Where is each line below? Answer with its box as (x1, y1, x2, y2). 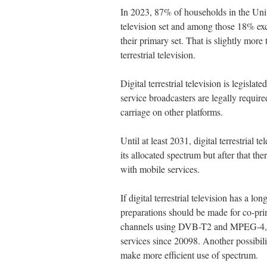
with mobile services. (120, 163, 200, 176)
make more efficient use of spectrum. (120, 249, 258, 262)
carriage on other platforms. (120, 105, 223, 119)
